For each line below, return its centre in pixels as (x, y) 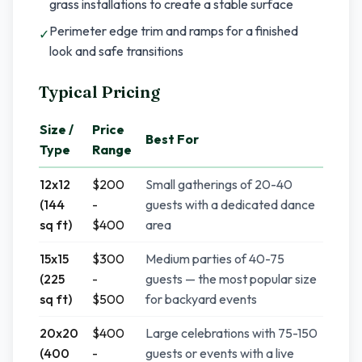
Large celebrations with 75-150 (232, 333)
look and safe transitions (116, 51)
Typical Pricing (99, 92)
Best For (172, 139)
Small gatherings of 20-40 (219, 184)
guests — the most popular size (231, 279)
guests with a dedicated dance (230, 204)
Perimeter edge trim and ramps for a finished (174, 31)
